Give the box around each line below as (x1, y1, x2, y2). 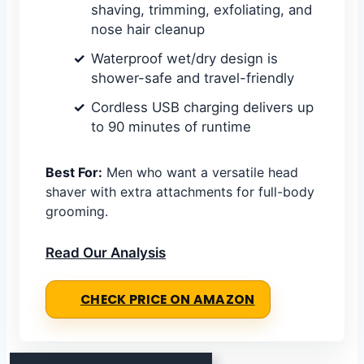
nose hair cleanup (91, 20, 205, 37)
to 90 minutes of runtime (91, 118, 251, 135)
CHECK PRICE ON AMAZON (80, 290, 255, 308)
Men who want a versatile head (102, 163, 298, 180)
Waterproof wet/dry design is (91, 50, 278, 67)
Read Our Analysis (45, 244, 166, 261)
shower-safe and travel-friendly (91, 69, 294, 86)
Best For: (45, 163, 102, 180)
